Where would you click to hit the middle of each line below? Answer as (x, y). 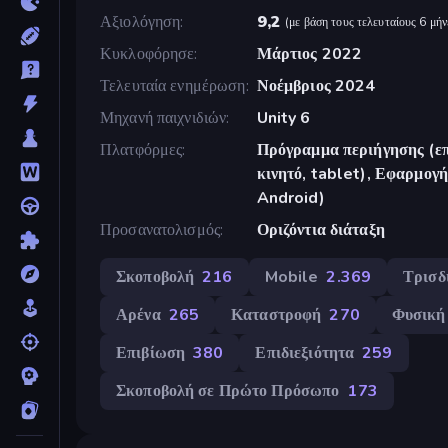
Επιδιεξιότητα (305, 352)
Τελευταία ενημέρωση (173, 85)
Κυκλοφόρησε (147, 53)
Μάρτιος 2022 (309, 53)
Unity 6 (283, 117)
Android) (290, 197)
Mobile (291, 276)
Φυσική (418, 314)
